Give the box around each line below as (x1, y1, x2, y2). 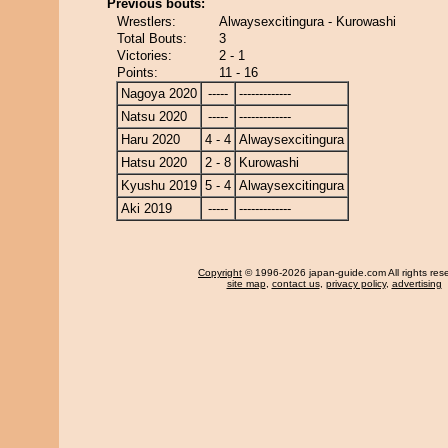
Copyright (198, 267, 242, 278)
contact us (271, 278, 320, 289)
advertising (391, 278, 442, 289)
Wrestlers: (117, 14, 176, 29)
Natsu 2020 (121, 109, 187, 124)
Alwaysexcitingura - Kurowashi (219, 14, 396, 29)
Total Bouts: (117, 31, 187, 46)
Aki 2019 (121, 201, 172, 216)
